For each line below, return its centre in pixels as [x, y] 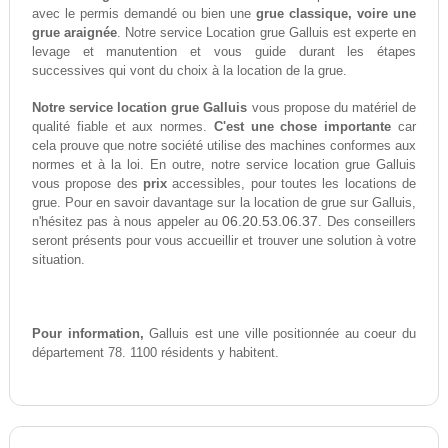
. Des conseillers [367, 222]
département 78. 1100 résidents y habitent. [155, 353]
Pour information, [87, 334]
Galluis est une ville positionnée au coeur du [280, 334]
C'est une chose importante [302, 127]
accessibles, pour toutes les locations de [291, 184]
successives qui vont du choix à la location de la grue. [189, 71]
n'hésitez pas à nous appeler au [127, 222]
